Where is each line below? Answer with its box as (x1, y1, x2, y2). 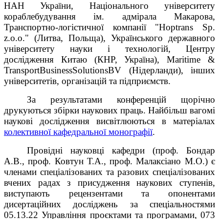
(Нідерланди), (121, 65, 191, 75)
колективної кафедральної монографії (4, 126, 153, 137)
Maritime (167, 54, 201, 65)
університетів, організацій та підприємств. (4, 75, 171, 86)
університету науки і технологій (4, 43, 168, 54)
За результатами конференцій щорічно (27, 94, 215, 105)
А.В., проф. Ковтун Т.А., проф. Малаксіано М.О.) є (4, 155, 215, 166)
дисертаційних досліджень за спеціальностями (4, 198, 215, 209)
